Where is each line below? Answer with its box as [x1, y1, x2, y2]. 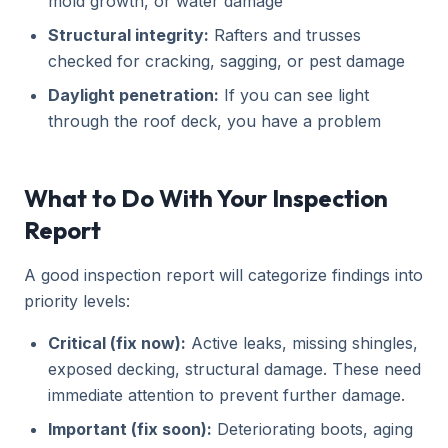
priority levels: [24, 291, 130, 311]
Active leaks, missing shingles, [186, 333, 418, 353]
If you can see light [219, 85, 369, 105]
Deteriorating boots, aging [212, 419, 413, 439]
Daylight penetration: [48, 85, 219, 105]
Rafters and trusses [209, 25, 361, 45]
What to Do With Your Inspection [24, 183, 388, 213]
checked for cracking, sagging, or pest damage [48, 51, 405, 71]
